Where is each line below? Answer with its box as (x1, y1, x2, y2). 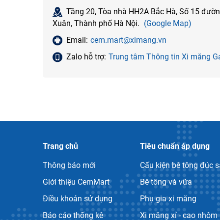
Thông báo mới (43, 160, 96, 170)
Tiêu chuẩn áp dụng (140, 141, 210, 151)
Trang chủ (43, 141, 78, 151)
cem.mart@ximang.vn (90, 35, 166, 45)
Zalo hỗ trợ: (66, 52, 106, 61)
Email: (66, 35, 88, 45)
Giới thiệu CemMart (43, 177, 110, 187)
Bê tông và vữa (140, 177, 192, 187)
